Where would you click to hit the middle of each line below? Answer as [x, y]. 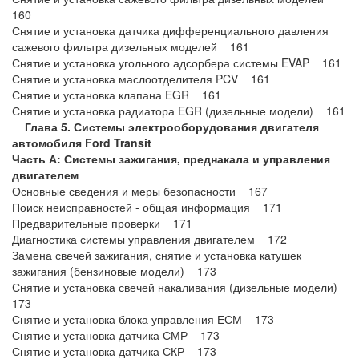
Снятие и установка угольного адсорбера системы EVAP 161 [177, 63]
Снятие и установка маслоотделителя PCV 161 [141, 79]
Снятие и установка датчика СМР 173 [116, 335]
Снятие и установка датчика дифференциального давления [170, 30]
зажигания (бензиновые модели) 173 [114, 271]
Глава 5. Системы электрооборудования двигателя [165, 127]
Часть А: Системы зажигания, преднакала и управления [171, 159]
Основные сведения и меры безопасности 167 [140, 191]
